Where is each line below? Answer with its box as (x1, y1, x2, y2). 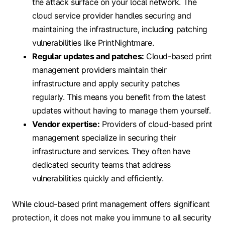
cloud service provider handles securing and (32, 10, 191, 21)
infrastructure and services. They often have (32, 146, 190, 156)
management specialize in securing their (32, 132, 176, 143)
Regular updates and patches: (32, 51, 144, 61)
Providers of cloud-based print (99, 119, 212, 129)
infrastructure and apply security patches (32, 78, 180, 88)
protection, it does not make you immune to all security (12, 212, 211, 222)
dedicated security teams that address (32, 159, 171, 170)
